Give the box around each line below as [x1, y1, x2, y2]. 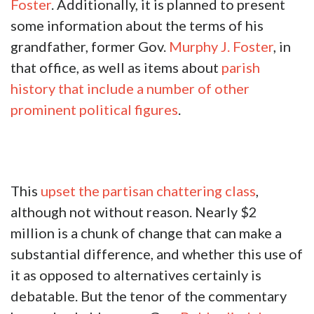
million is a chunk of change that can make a [11, 224, 282, 242]
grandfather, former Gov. [11, 38, 169, 55]
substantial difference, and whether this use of [11, 245, 303, 263]
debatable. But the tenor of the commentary [11, 287, 287, 305]
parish [221, 59, 260, 76]
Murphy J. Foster [169, 38, 273, 55]
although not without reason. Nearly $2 [11, 203, 257, 221]
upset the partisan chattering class [41, 182, 256, 200]
